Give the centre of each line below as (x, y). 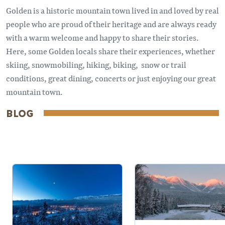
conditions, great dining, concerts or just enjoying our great (111, 78)
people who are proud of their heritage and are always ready (111, 24)
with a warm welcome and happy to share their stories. (102, 37)
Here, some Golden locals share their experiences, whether (110, 51)
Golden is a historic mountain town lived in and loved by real (113, 10)
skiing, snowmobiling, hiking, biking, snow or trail (96, 65)
